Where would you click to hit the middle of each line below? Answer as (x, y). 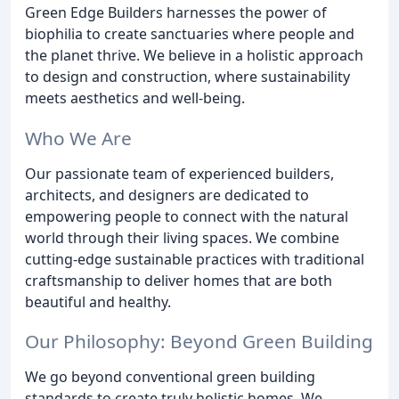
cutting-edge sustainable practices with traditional (195, 259)
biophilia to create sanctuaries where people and (190, 33)
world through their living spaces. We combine (182, 237)
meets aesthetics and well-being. (135, 98)
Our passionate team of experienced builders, (179, 173)
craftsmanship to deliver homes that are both (179, 280)
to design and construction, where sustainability (187, 76)
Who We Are (78, 138)
